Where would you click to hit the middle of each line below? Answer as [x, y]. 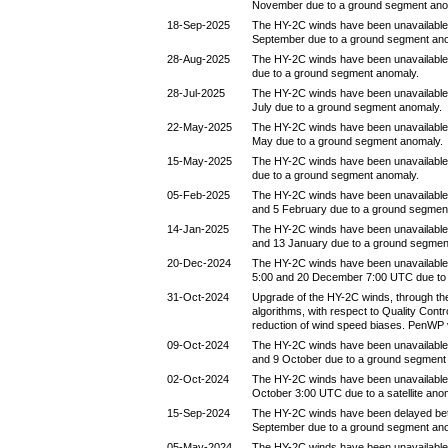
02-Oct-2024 [198, 379]
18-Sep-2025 [198, 25]
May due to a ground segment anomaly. [347, 141]
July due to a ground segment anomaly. [347, 107]
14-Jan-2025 [198, 229]
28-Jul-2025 [196, 93]
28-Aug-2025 [198, 59]
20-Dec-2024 [199, 263]
